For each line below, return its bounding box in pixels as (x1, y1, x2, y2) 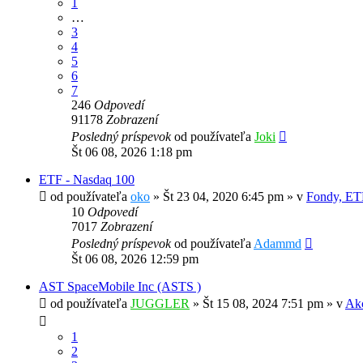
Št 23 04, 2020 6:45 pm (163, 190, 284, 204)
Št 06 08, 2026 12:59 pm (71, 252, 199, 267)
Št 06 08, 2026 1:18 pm (71, 145, 192, 160)
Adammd (254, 237, 301, 251)
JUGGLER (130, 297, 190, 311)
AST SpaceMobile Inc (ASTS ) (39, 280, 201, 294)
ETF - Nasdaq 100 (39, 173, 135, 187)
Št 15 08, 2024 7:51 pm (203, 297, 323, 311)
